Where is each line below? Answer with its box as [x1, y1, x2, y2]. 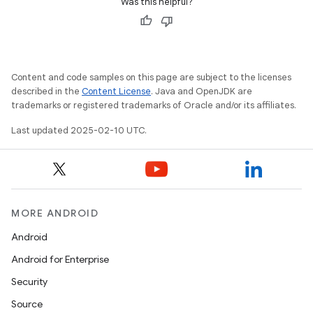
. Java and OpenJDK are [151, 85, 252, 97]
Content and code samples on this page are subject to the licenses [11, 71, 291, 83]
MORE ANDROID [11, 207, 99, 219]
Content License [82, 85, 151, 97]
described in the [11, 85, 82, 97]
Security [11, 275, 48, 288]
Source [11, 298, 43, 310]
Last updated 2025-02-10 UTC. [11, 124, 147, 136]
